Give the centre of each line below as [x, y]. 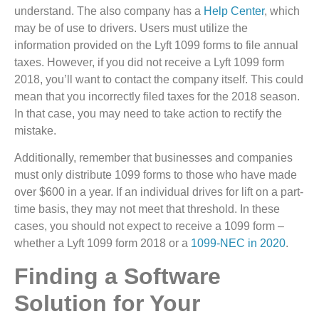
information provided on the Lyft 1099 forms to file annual [156, 45]
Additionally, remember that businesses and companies [153, 158]
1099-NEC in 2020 [238, 244]
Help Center [234, 11]
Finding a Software [117, 276]
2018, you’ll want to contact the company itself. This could [159, 79]
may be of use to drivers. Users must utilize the [131, 28]
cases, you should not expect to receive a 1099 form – [149, 226]
